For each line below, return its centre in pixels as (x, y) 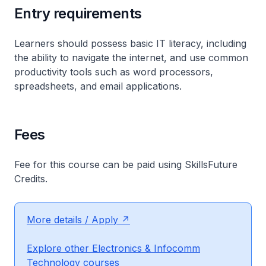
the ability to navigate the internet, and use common (131, 58)
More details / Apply (72, 220)
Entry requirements (78, 13)
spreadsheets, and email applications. (98, 86)
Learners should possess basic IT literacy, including (130, 43)
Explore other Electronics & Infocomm (113, 248)
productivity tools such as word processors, (114, 72)
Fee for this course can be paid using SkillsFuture (126, 164)
